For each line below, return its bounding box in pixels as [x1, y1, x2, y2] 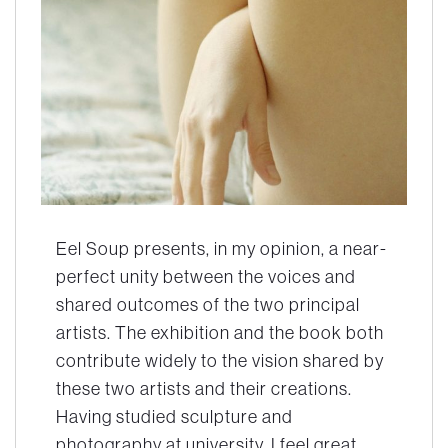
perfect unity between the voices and [56, 264, 356, 288]
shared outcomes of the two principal [56, 292, 360, 316]
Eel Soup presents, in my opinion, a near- [56, 236, 387, 260]
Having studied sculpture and [56, 404, 293, 428]
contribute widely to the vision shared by [56, 348, 384, 372]
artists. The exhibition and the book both [56, 320, 384, 344]
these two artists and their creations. [56, 376, 352, 400]
